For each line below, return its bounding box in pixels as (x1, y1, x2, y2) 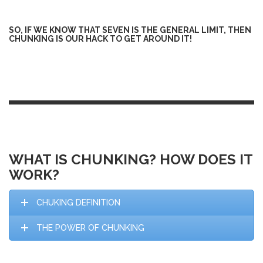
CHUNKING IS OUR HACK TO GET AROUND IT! (9, 33, 192, 43)
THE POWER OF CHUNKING (36, 222, 144, 232)
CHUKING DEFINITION (36, 197, 120, 207)
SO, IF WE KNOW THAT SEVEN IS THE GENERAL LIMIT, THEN (9, 25, 251, 35)
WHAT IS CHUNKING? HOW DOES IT (9, 150, 252, 168)
